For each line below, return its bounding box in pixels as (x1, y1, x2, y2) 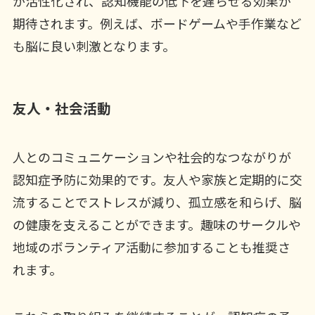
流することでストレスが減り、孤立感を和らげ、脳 (12, 192, 302, 211)
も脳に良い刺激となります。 (12, 37, 175, 56)
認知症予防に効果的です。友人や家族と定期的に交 (12, 169, 302, 188)
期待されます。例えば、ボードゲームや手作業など (12, 14, 302, 33)
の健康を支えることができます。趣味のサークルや (12, 214, 301, 233)
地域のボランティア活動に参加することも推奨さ (12, 237, 290, 256)
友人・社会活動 (12, 98, 111, 119)
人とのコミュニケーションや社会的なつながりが (12, 147, 291, 166)
